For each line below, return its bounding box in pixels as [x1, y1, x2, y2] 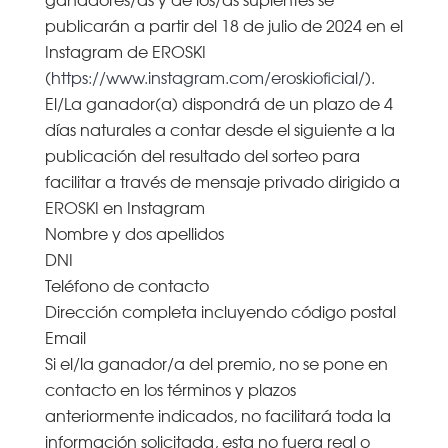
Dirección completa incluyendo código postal [44, 298, 396, 323]
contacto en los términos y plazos [44, 376, 296, 401]
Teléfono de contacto [44, 272, 209, 297]
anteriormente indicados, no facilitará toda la [44, 402, 391, 427]
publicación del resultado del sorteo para [44, 142, 360, 167]
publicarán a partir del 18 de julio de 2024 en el [44, 12, 403, 37]
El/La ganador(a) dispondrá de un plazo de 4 [44, 90, 393, 115]
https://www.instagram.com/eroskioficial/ [50, 64, 365, 89]
